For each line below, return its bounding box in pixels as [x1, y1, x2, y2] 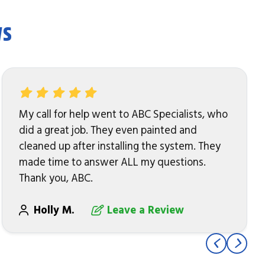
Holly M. [34, 203, 78, 217]
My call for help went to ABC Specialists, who [18, 107, 228, 121]
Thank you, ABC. [18, 171, 93, 185]
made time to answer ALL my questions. [18, 155, 206, 169]
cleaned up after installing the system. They [18, 139, 221, 153]
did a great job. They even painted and [18, 123, 197, 137]
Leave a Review [106, 203, 184, 217]
